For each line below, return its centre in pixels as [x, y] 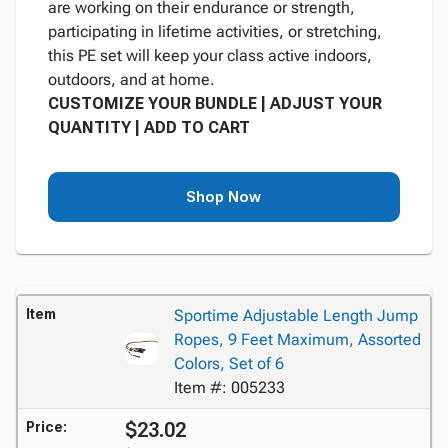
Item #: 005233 [229, 387]
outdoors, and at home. [131, 79]
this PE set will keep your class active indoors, [210, 55]
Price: [46, 426]
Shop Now [224, 196]
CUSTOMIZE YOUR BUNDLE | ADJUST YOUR [215, 103]
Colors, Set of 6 [228, 363]
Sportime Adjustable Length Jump [295, 315]
